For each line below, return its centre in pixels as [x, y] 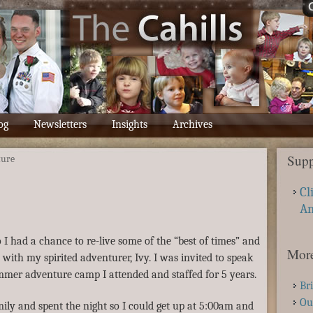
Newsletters [60, 124]
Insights [130, 124]
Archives [192, 124]
